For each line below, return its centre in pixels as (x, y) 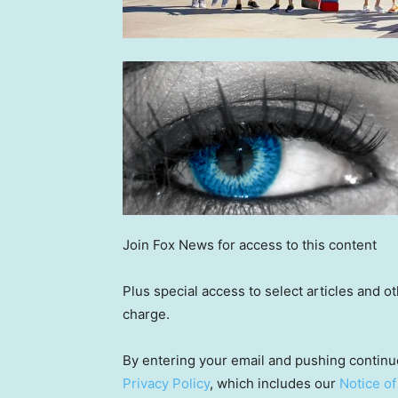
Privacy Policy (166, 383)
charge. (146, 314)
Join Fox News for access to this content (250, 245)
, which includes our (275, 383)
